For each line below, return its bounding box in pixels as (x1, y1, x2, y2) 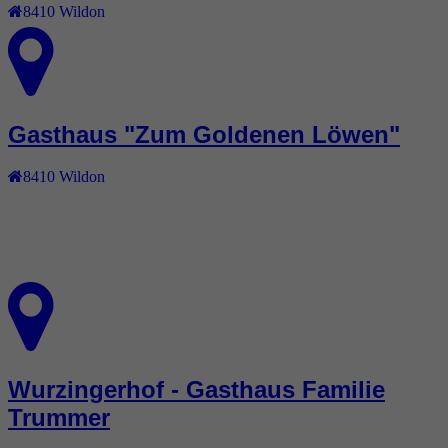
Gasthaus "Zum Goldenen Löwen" (8, 120, 400, 148)
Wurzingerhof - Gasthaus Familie (8, 376, 385, 404)
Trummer (8, 404, 110, 432)
